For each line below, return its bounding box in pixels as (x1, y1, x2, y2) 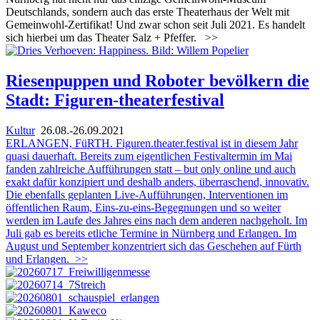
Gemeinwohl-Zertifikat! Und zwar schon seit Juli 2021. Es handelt (6, 18, 305, 31)
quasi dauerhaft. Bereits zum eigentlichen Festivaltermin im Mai (6, 149, 292, 162)
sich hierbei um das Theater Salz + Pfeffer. (6, 31, 199, 44)
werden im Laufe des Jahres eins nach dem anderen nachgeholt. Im (6, 214, 307, 226)
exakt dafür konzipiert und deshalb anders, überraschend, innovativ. (6, 175, 309, 188)
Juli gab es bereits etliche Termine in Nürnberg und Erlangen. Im (6, 226, 296, 239)
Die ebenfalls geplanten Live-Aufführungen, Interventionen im (6, 188, 288, 201)
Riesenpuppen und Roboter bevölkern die (6, 71, 309, 90)
